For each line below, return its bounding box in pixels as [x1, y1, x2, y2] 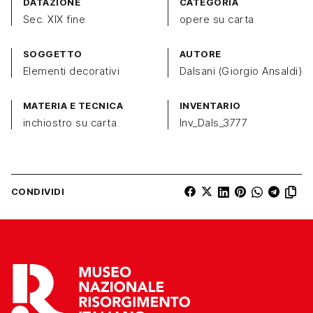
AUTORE [180, 48, 221, 60]
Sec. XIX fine [23, 13, 86, 27]
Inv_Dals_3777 [180, 116, 248, 130]
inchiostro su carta [23, 116, 117, 130]
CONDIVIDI [11, 186, 65, 198]
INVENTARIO [180, 100, 241, 112]
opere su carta [180, 13, 254, 27]
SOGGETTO [23, 48, 82, 60]
